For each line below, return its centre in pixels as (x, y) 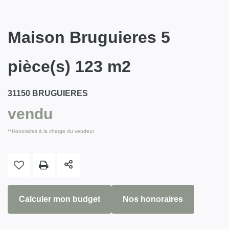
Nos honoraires (153, 199)
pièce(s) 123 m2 (69, 66)
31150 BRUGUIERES (48, 93)
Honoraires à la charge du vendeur (53, 131)
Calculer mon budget (60, 199)
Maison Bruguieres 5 (89, 37)
